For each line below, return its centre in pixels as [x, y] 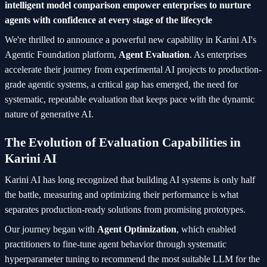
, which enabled [206, 229]
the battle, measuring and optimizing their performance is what [122, 195]
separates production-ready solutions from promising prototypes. [125, 210]
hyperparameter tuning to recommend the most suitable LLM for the [132, 259]
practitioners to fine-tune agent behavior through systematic [116, 244]
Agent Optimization [137, 229]
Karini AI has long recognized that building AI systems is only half [130, 180]
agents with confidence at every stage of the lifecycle [108, 20]
